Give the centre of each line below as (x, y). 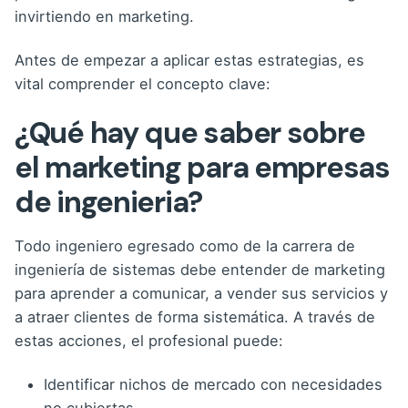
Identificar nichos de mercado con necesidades (213, 385)
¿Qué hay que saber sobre (190, 133)
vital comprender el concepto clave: (143, 83)
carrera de (319, 246)
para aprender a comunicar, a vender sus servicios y (201, 294)
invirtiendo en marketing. (104, 16)
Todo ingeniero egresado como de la (148, 246)
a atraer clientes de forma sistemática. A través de (195, 317)
